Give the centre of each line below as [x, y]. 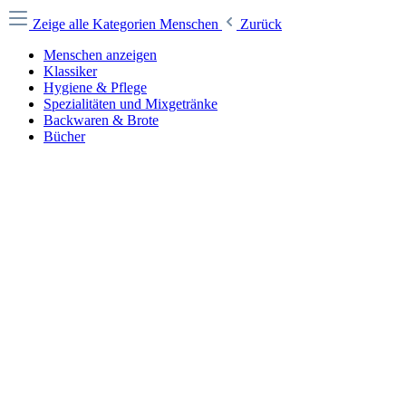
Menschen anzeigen [100, 55]
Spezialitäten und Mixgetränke [130, 104]
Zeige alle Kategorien [96, 24]
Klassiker [70, 71]
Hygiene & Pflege [95, 87]
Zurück [261, 24]
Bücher [64, 136]
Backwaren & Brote [101, 120]
